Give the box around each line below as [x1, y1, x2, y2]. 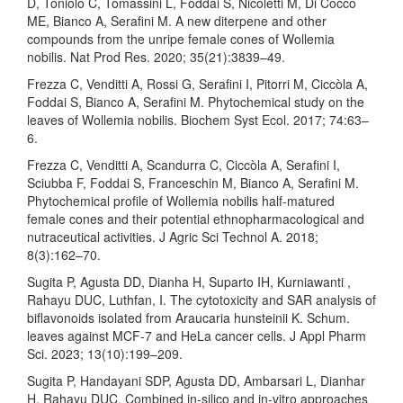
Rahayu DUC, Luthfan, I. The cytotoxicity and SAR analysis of [27, 290, 376, 309]
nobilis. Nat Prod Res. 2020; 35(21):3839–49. [27, 47, 285, 66]
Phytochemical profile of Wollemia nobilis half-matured [27, 191, 335, 210]
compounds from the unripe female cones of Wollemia [27, 29, 335, 48]
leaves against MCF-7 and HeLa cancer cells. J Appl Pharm [27, 326, 366, 345]
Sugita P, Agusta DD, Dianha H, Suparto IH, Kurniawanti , [27, 272, 351, 291]
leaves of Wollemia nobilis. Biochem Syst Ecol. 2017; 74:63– [27, 110, 369, 129]
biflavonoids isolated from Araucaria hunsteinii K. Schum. [27, 308, 350, 327]
